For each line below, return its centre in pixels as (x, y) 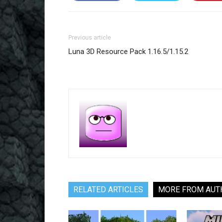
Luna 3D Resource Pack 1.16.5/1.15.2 (128, 52)
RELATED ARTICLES (108, 190)
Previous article (90, 38)
